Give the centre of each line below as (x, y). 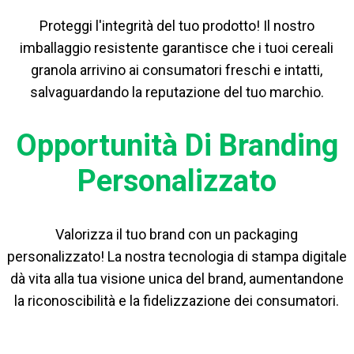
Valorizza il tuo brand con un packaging (177, 235)
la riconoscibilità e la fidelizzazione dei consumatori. (177, 301)
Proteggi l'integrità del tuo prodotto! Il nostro (177, 26)
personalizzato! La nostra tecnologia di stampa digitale (177, 257)
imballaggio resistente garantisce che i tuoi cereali (177, 48)
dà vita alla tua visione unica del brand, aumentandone (177, 279)
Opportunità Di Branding (177, 146)
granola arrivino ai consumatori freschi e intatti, (177, 70)
